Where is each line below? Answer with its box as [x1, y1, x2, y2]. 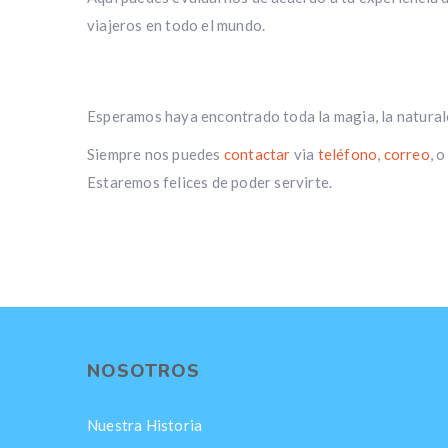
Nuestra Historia [87, 416, 203, 434]
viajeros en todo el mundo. [87, 16, 266, 34]
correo [383, 145, 430, 163]
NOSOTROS [87, 359, 200, 383]
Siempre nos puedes [87, 145, 224, 163]
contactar [223, 145, 291, 163]
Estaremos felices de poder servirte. [87, 173, 333, 191]
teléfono [317, 145, 378, 163]
